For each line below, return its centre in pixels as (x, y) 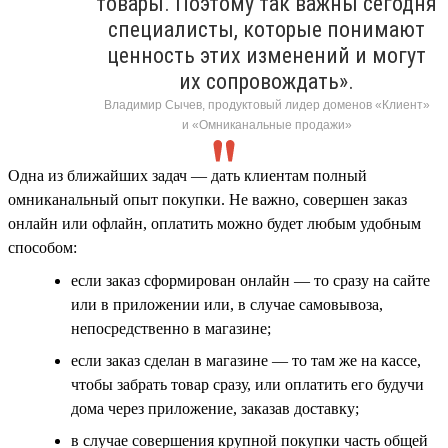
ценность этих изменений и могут (266, 55)
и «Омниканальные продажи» (266, 124)
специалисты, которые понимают (266, 29)
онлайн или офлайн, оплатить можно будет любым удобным (214, 223)
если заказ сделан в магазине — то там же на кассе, (246, 360)
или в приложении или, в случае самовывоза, (227, 304)
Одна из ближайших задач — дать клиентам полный (187, 175)
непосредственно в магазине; (171, 328)
